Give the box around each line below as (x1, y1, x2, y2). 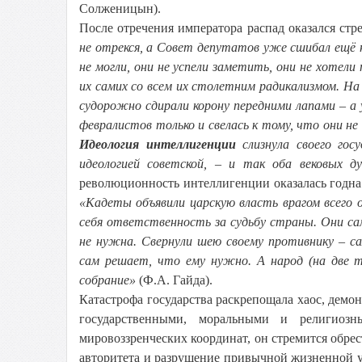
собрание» (79, 273, 136, 287)
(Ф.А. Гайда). (136, 273, 213, 287)
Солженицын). (79, 2, 161, 15)
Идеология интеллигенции (79, 137, 236, 151)
